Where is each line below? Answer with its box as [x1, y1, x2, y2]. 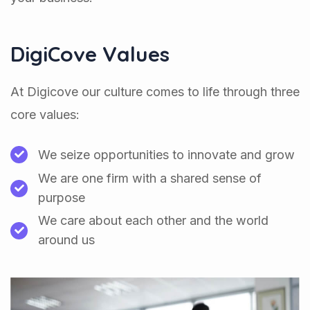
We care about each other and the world [38, 213, 268, 228]
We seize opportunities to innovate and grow [38, 147, 295, 162]
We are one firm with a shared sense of [38, 171, 262, 186]
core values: [10, 107, 80, 122]
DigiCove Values [10, 41, 170, 68]
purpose [38, 190, 85, 206]
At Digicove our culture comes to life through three [10, 84, 300, 100]
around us [38, 232, 95, 248]
